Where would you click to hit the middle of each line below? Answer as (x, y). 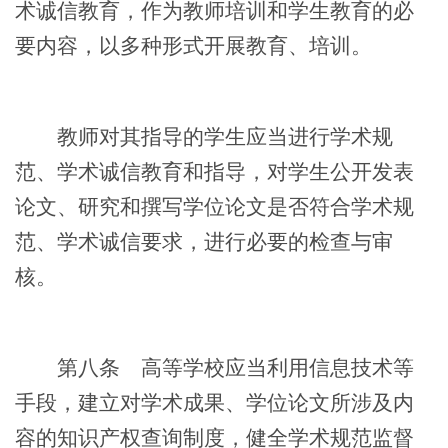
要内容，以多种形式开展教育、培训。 (193, 45)
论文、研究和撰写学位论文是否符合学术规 (214, 206)
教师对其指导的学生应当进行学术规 (204, 136)
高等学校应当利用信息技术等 (267, 367)
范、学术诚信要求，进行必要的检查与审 (204, 241)
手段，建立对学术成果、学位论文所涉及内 (214, 402)
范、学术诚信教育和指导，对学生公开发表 (214, 171)
